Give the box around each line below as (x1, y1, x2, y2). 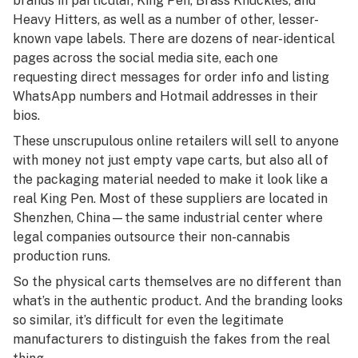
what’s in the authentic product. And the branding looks (13, 293, 343, 308)
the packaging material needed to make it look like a (13, 172, 328, 187)
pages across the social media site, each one (13, 50, 278, 66)
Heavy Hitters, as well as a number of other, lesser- (13, 12, 319, 27)
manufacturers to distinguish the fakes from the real (13, 332, 330, 347)
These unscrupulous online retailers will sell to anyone (13, 133, 339, 149)
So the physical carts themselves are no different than (13, 274, 341, 289)
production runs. (13, 249, 110, 264)
